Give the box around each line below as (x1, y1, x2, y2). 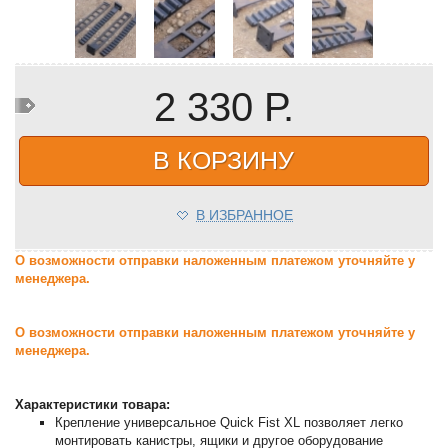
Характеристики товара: (15, 396, 175, 412)
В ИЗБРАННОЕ (195, 206, 293, 223)
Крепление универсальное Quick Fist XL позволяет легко (55, 414, 404, 430)
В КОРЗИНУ (153, 145, 295, 174)
